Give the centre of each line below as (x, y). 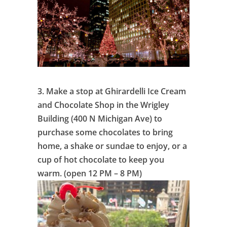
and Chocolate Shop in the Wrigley (103, 105)
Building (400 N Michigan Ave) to (100, 119)
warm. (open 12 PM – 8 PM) (90, 174)
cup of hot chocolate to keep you (101, 160)
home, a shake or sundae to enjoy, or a (112, 146)
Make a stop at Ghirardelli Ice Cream (116, 91)
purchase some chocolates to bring (105, 133)
